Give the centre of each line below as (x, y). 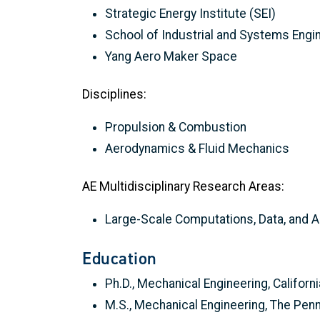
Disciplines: (114, 95)
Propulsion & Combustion (176, 127)
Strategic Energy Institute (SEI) (190, 14)
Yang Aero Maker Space (171, 57)
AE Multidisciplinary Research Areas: (183, 186)
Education (120, 258)
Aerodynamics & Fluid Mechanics (197, 148)
